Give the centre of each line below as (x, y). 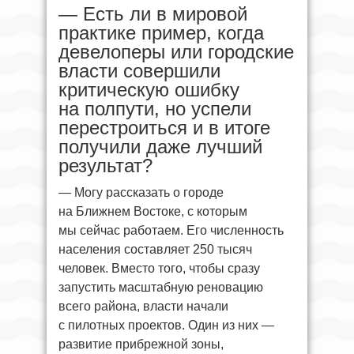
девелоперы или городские (176, 51)
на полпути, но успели (155, 108)
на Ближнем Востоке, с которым (153, 211)
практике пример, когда (161, 32)
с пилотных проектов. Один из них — (166, 325)
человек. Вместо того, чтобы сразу (159, 268)
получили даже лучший (160, 146)
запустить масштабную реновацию (161, 287)
